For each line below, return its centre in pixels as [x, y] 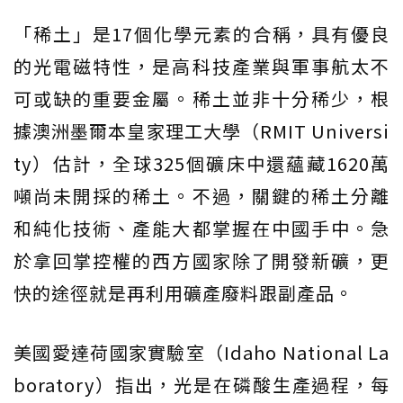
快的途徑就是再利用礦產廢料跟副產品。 [184, 293]
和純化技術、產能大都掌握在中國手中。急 [201, 228]
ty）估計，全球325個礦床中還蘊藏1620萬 [201, 164]
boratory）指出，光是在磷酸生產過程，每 [201, 385]
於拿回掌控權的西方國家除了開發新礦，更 [201, 261]
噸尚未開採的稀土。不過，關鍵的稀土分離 [201, 196]
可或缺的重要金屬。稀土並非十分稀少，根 [201, 99]
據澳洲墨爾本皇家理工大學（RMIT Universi [201, 131]
